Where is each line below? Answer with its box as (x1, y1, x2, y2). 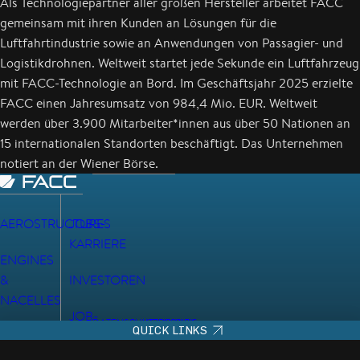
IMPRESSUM (141, 317, 194, 329)
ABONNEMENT (69, 328, 157, 346)
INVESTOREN (69, 272, 145, 289)
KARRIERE (69, 235, 126, 253)
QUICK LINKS (133, 323, 208, 337)
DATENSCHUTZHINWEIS (92, 317, 197, 329)
